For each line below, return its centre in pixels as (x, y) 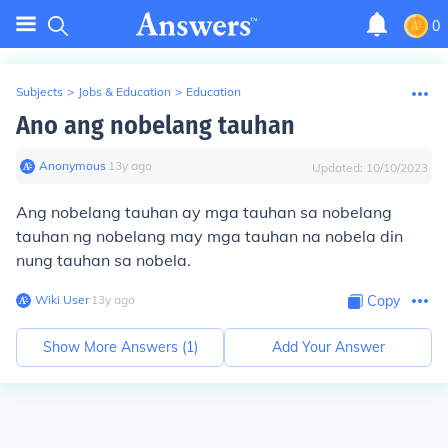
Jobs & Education (124, 91)
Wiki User (62, 299)
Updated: (339, 167)
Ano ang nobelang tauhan (155, 125)
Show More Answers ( (114, 347)
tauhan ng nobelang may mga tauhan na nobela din (209, 236)
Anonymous (72, 165)
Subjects (39, 91)
